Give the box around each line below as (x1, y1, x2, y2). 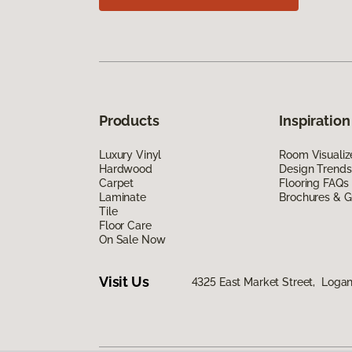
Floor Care (99, 218, 152, 232)
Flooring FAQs (279, 176, 349, 189)
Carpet (99, 176, 134, 189)
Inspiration (279, 112, 350, 129)
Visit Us (99, 273, 149, 291)
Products (99, 112, 159, 129)
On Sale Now (99, 233, 166, 246)
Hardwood (99, 162, 152, 175)
